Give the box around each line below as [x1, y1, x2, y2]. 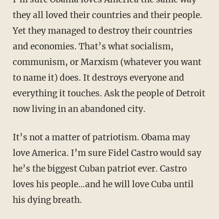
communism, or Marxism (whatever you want [12, 57, 201, 68]
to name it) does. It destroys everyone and [12, 72, 184, 84]
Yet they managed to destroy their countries [12, 25, 193, 37]
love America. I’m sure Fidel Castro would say [12, 148, 201, 159]
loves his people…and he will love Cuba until [12, 179, 194, 190]
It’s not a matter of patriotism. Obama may [12, 132, 190, 143]
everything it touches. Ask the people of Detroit [12, 88, 205, 99]
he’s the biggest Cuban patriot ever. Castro [12, 163, 187, 175]
